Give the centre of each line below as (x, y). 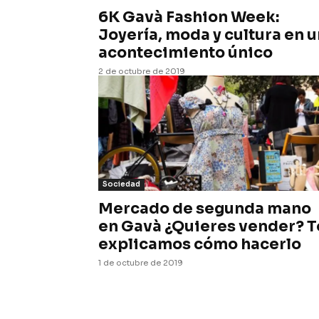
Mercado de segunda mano (205, 209)
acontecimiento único (185, 53)
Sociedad (121, 184)
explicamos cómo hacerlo (200, 244)
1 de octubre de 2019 (141, 263)
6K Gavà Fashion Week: (189, 17)
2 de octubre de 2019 (142, 71)
